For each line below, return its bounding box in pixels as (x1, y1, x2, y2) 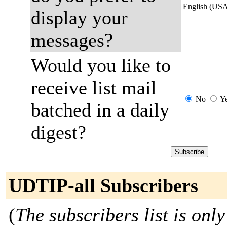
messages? (31, 29, 113, 51)
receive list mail (31, 77, 157, 98)
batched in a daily (31, 99, 169, 121)
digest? (31, 122, 86, 143)
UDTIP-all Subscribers (9, 175, 198, 196)
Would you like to (31, 55, 171, 76)
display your (31, 7, 128, 28)
